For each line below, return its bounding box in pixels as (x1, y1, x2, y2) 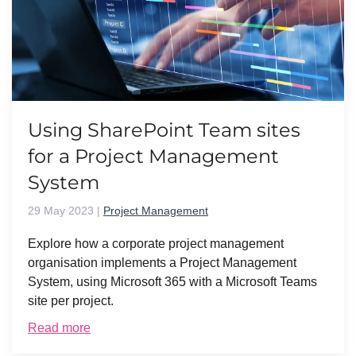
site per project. (28, 294, 114, 308)
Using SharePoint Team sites (28, 118, 300, 142)
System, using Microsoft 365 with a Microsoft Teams (28, 275, 317, 289)
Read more (28, 321, 91, 335)
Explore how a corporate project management (28, 237, 284, 251)
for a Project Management (28, 145, 279, 168)
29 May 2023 (28, 204, 94, 218)
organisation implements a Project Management (28, 256, 296, 270)
